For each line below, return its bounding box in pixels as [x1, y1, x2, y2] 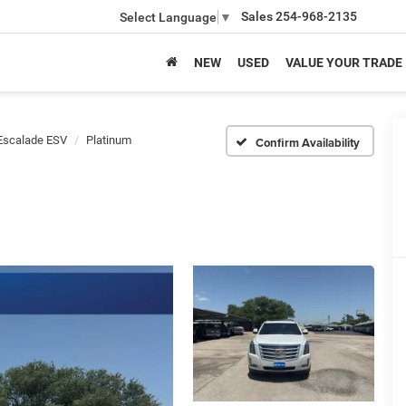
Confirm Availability [256, 133, 361, 151]
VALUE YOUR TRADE [285, 54, 402, 70]
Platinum [86, 133, 131, 147]
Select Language [120, 9, 217, 24]
